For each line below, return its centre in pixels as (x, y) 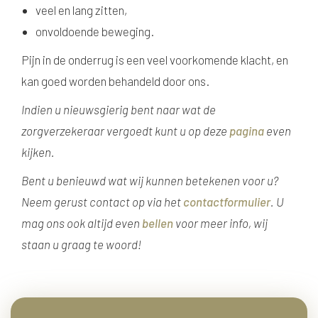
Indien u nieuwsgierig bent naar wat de (119, 109)
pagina (247, 131)
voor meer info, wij (220, 223)
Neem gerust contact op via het (102, 202)
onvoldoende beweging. (95, 31)
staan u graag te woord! (82, 244)
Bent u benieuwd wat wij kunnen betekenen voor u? (150, 180)
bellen (158, 223)
